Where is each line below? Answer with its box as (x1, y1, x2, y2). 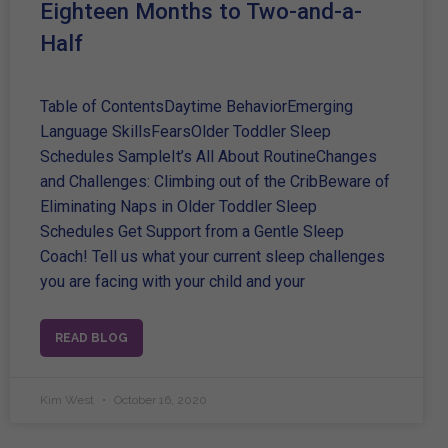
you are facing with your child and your (40, 271, 305, 291)
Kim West (40, 392, 97, 407)
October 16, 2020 (111, 392, 207, 407)
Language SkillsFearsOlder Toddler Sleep (40, 121, 331, 141)
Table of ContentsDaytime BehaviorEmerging (40, 96, 353, 116)
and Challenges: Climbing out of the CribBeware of (40, 171, 390, 191)
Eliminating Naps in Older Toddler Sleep (40, 196, 317, 216)
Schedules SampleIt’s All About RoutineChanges (40, 146, 377, 166)
